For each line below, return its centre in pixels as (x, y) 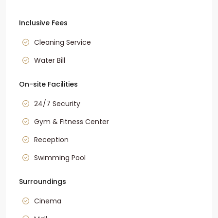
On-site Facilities (48, 84)
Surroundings (43, 182)
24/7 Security (57, 104)
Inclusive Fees (43, 23)
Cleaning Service (63, 43)
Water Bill (50, 61)
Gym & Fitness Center (72, 122)
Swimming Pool (60, 158)
